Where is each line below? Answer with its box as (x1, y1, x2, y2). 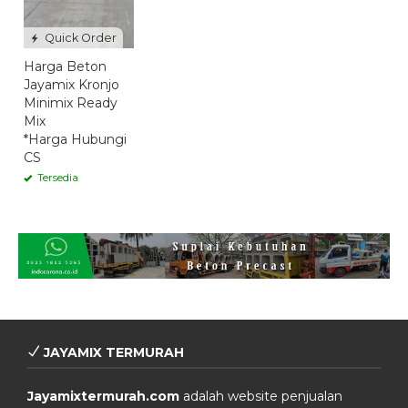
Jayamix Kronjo (24, 76, 119, 93)
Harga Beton (24, 57, 107, 75)
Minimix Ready (24, 94, 117, 111)
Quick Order (42, 30, 117, 45)
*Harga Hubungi (24, 130, 127, 148)
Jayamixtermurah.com (27, 388, 179, 405)
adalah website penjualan (179, 388, 342, 405)
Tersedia (35, 170, 78, 184)
